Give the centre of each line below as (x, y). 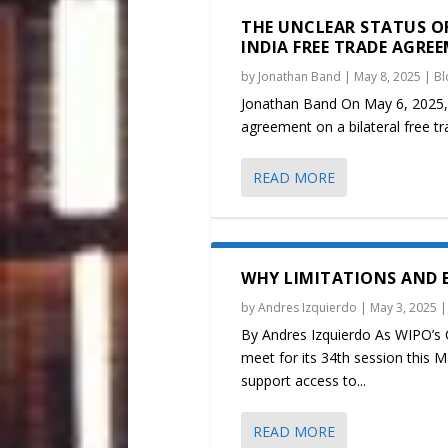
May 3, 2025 (404, 308)
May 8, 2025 (388, 77)
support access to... (304, 381)
